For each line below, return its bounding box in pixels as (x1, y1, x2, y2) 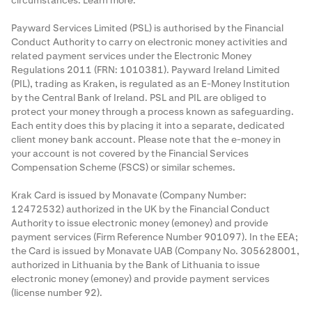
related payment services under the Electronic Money (11, 49, 251, 63)
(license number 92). (11, 286, 102, 299)
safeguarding (231, 105, 291, 118)
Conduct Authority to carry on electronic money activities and (11, 36, 288, 49)
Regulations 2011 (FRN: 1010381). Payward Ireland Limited (11, 63, 280, 77)
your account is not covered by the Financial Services (11, 147, 249, 160)
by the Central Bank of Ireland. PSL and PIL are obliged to (11, 91, 266, 104)
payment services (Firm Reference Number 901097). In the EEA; (11, 231, 298, 244)
